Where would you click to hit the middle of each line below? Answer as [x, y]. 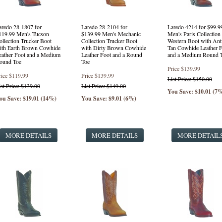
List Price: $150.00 [190, 79]
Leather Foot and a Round [112, 55]
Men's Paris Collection [194, 34]
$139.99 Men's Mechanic [111, 34]
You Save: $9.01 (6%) [109, 98]
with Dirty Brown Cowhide [114, 48]
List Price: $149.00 [104, 86]
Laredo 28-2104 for [105, 27]
